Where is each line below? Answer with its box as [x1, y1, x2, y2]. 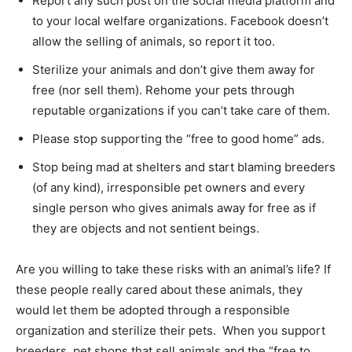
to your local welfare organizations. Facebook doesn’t [32, 13, 328, 28]
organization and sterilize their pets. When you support [16, 322, 325, 338]
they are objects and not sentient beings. [32, 220, 259, 236]
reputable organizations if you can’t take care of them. [32, 102, 330, 118]
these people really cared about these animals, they [16, 281, 302, 297]
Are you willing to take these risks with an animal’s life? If [16, 261, 331, 277]
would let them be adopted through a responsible [16, 302, 290, 317]
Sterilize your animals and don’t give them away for [32, 61, 315, 77]
